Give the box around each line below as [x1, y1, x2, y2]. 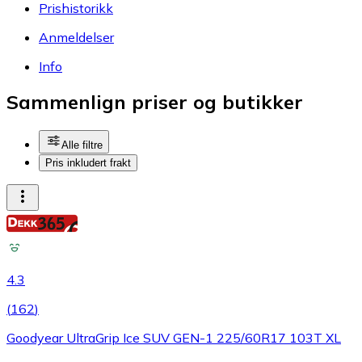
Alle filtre [61, 139, 103, 152]
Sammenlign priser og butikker [6, 90, 303, 115]
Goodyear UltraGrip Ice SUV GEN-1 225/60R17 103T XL [6, 330, 341, 347]
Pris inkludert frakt [45, 157, 131, 170]
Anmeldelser [39, 28, 114, 45]
